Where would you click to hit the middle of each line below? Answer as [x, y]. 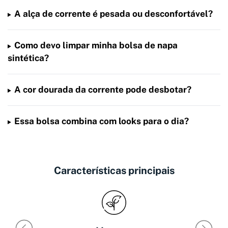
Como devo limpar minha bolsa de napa [96, 46]
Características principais [114, 170]
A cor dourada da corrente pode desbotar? [103, 90]
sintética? [28, 58]
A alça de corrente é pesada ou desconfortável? [113, 14]
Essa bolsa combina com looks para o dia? [101, 121]
